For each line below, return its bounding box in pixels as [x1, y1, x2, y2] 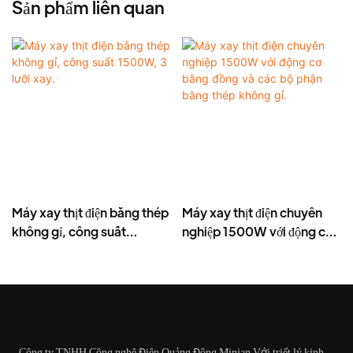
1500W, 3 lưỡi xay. [12, 242, 119, 259]
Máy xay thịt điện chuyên [181, 204, 322, 221]
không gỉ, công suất [12, 223, 126, 240]
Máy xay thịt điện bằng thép [12, 204, 169, 221]
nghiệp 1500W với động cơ [181, 223, 332, 240]
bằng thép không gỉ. [181, 261, 298, 278]
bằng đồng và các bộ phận [181, 242, 330, 259]
